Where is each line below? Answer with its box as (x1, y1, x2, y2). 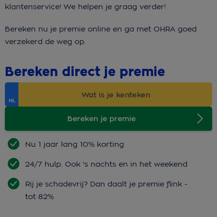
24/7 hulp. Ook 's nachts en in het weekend (25, 159, 187, 169)
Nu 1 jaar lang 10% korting (25, 139, 124, 149)
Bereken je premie (67, 114, 136, 124)
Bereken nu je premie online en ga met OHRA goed (5, 24, 197, 34)
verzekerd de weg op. (5, 37, 88, 46)
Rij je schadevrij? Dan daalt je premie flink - (25, 179, 187, 189)
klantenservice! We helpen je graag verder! (5, 2, 170, 12)
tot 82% (25, 192, 54, 201)
